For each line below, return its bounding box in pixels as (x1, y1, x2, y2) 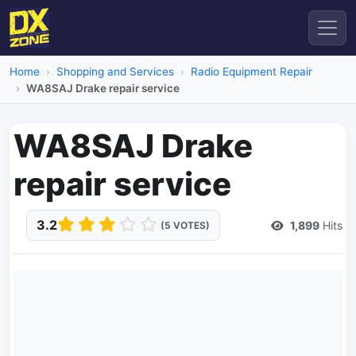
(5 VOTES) (161, 219, 210, 231)
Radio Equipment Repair (191, 65, 312, 78)
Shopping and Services (56, 65, 174, 78)
